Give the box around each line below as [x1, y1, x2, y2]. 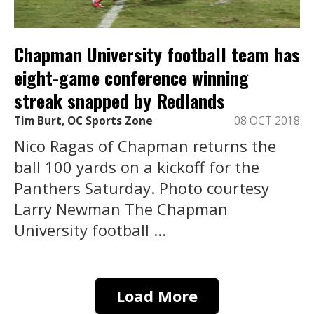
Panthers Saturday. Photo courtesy [14, 177, 269, 199]
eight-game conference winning [14, 63, 249, 91]
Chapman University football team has [14, 40, 300, 68]
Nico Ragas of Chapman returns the [14, 135, 276, 157]
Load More [116, 285, 198, 307]
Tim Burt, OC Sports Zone [14, 114, 153, 129]
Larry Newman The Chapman [14, 198, 228, 220]
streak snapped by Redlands [14, 86, 225, 114]
